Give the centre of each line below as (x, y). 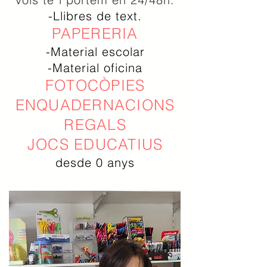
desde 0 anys (95, 162)
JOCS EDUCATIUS (95, 144)
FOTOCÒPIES (95, 85)
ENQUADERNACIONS (95, 105)
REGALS (95, 125)
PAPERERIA (95, 33)
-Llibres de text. (95, 16)
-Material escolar (95, 52)
